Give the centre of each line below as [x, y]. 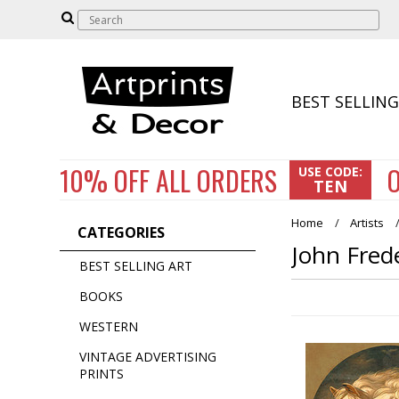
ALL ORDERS [217, 180]
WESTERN [109, 326]
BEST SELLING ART [136, 266]
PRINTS [102, 374]
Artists [367, 223]
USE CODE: [331, 171]
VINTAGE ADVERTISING [148, 357]
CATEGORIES [122, 232]
